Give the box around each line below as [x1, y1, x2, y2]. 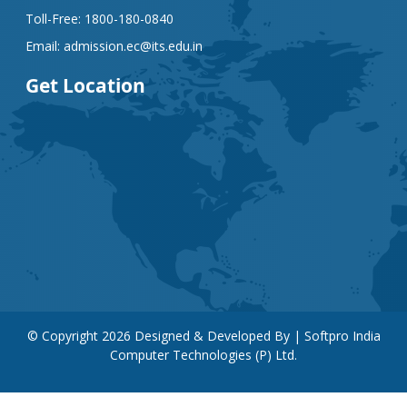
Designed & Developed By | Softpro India [130, 327, 381, 344]
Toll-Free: [25, 10, 84, 27]
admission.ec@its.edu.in [64, 37, 203, 55]
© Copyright [26, 327, 102, 344]
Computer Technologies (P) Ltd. [110, 346, 297, 363]
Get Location [25, 73, 145, 98]
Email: [25, 37, 64, 55]
